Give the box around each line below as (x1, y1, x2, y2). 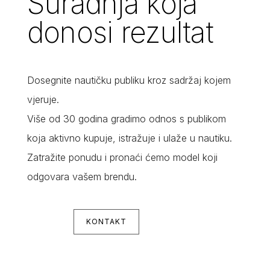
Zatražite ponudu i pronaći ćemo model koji (27, 151, 218, 164)
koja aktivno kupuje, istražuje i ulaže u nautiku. (27, 132, 232, 145)
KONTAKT (86, 217, 127, 227)
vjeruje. (27, 93, 59, 106)
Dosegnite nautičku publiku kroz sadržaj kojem (27, 74, 231, 87)
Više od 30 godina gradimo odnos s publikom (27, 113, 226, 125)
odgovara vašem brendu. (27, 171, 137, 183)
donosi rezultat (27, 14, 213, 51)
